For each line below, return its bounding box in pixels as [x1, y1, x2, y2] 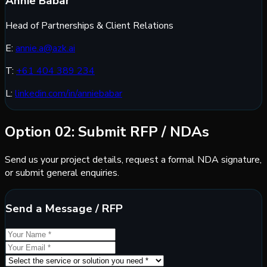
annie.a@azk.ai [15, 42, 75, 55]
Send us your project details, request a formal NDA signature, [5, 153, 262, 167]
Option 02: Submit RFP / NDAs [5, 122, 209, 142]
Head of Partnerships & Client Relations [5, 19, 173, 33]
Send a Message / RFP [5, 200, 123, 216]
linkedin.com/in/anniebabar [15, 87, 122, 101]
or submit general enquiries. [5, 166, 119, 180]
